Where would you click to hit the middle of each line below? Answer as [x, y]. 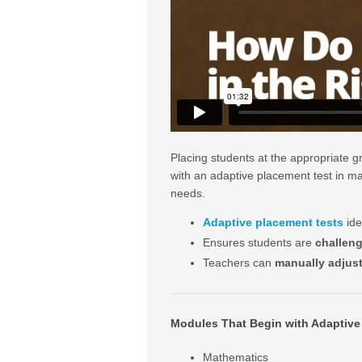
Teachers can [238, 262]
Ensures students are [259, 242]
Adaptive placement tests [273, 222]
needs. [187, 193]
